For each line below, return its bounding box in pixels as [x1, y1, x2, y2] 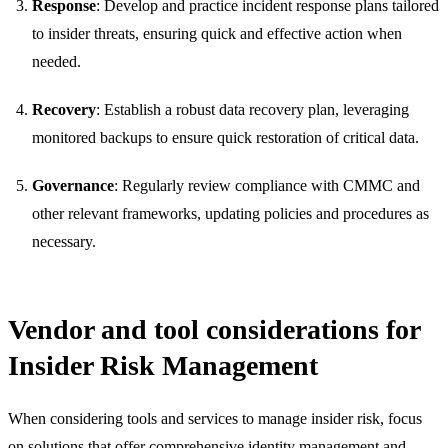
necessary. [32, 232, 96, 250]
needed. [32, 52, 81, 70]
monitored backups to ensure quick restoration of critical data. [32, 128, 419, 146]
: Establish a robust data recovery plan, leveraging [96, 100, 409, 118]
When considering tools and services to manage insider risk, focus [8, 409, 422, 427]
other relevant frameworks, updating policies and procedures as [32, 204, 429, 222]
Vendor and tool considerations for [8, 313, 420, 345]
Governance [32, 176, 114, 194]
